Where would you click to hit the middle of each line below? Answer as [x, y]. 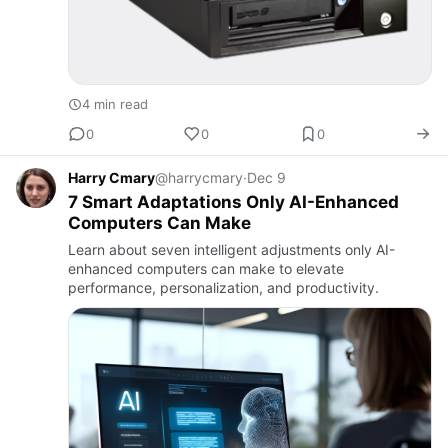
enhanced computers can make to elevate [206, 269]
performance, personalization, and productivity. [223, 288]
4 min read [115, 104]
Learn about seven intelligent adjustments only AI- [231, 250]
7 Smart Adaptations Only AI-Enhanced [233, 202]
